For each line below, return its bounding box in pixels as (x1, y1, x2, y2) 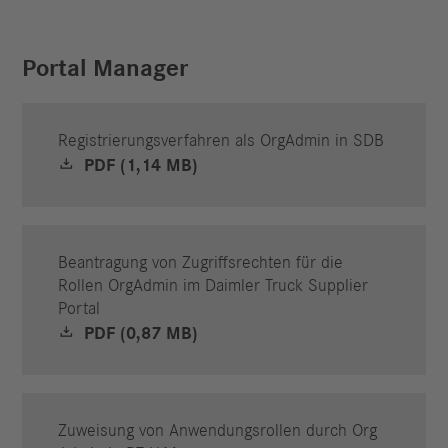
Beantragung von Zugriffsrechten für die (58, 253, 344, 272)
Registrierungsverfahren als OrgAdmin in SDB (58, 131, 385, 150)
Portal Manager (22, 55, 189, 81)
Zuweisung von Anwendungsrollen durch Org (58, 421, 378, 440)
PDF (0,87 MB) (78, 324, 198, 343)
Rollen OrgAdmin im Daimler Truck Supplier (58, 276, 369, 295)
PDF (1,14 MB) (78, 156, 198, 175)
